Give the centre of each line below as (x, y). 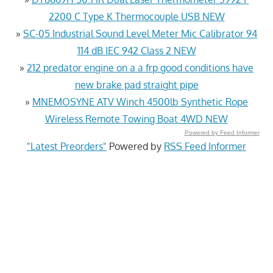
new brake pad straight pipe (136, 84)
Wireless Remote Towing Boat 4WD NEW (136, 119)
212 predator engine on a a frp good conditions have (140, 67)
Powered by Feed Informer (222, 132)
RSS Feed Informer (205, 146)
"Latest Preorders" (67, 146)
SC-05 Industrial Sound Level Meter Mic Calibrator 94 (140, 33)
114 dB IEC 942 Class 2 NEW (136, 50)
